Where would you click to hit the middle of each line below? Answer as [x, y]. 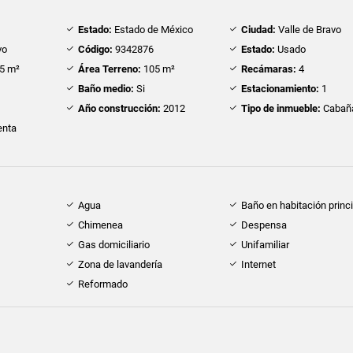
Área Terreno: [109, 69]
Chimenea [100, 225]
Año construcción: [119, 109]
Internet [259, 265]
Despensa [264, 225]
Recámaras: [269, 69]
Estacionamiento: [281, 89]
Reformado [102, 284]
